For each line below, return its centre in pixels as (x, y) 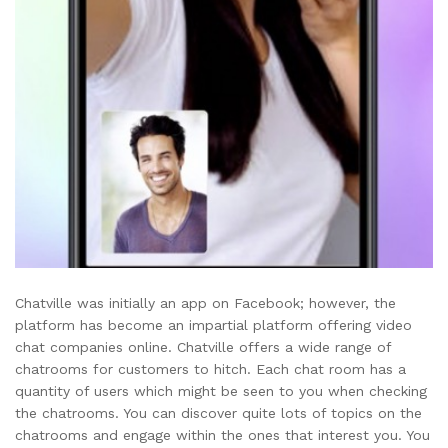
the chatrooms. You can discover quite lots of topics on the (218, 412)
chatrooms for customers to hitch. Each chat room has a (210, 368)
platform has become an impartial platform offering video (213, 324)
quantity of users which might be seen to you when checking (221, 390)
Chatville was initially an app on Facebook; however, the (205, 302)
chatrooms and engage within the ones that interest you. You (222, 434)
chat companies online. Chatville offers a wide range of (203, 346)
